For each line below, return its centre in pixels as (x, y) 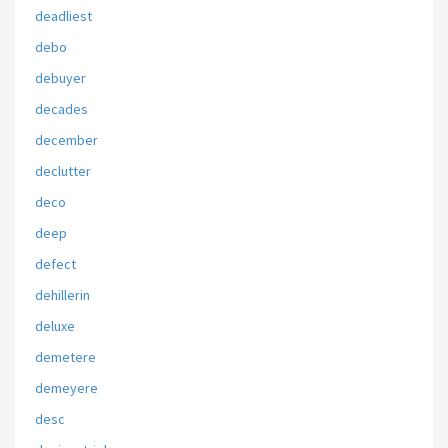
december (66, 140)
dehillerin (62, 295)
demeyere (66, 388)
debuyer (60, 78)
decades (61, 109)
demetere (65, 357)
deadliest (63, 16)
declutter (63, 171)
